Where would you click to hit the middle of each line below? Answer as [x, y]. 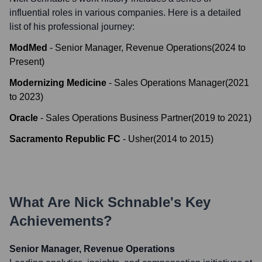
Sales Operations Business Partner [118, 118]
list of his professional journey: [72, 27]
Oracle [24, 118]
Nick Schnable [122, 202]
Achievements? [61, 221]
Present [25, 62]
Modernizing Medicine [58, 83]
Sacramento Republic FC [65, 139]
